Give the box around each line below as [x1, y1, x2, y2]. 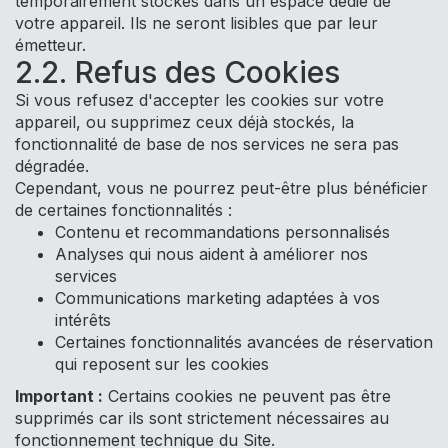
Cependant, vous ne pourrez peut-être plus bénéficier [15, 178, 428, 198]
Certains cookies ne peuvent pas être [103, 386, 391, 406]
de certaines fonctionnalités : [15, 200, 232, 220]
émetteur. [15, 35, 86, 55]
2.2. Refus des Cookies [15, 54, 340, 90]
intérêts [55, 310, 111, 330]
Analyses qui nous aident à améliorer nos [55, 244, 368, 264]
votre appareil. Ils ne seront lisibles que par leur [15, 13, 378, 33]
